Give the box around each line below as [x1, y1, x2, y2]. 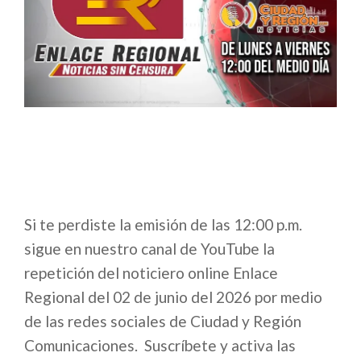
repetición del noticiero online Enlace [24, 263, 278, 283]
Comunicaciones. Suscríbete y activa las [24, 336, 296, 355]
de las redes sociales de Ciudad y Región [24, 312, 301, 331]
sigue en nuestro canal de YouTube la [24, 239, 275, 259]
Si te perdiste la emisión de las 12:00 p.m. [24, 215, 302, 234]
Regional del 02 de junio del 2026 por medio [24, 288, 322, 307]
